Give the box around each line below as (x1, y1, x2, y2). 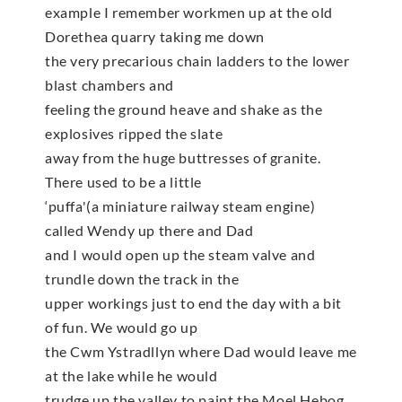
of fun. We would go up (45, 319, 198, 336)
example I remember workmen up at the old (45, 4, 334, 22)
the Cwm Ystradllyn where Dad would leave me (45, 343, 357, 361)
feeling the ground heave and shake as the (45, 100, 323, 118)
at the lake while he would (45, 367, 218, 385)
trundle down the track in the (45, 270, 240, 288)
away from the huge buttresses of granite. (45, 149, 321, 167)
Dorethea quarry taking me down (45, 28, 266, 46)
